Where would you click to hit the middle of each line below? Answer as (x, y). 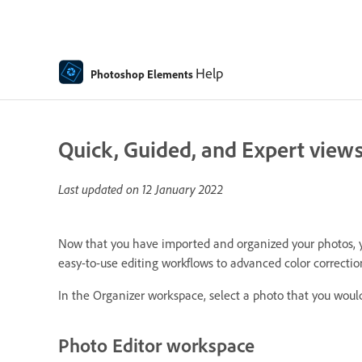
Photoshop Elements (142, 74)
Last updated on (100, 189)
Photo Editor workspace (156, 345)
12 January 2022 (183, 189)
